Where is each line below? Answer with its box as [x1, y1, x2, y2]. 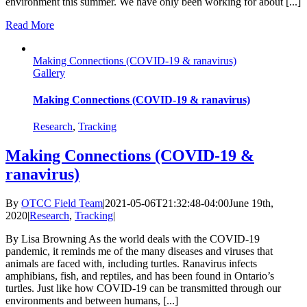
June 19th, [229, 197, 273, 210]
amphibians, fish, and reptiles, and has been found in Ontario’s [5, 270, 274, 282]
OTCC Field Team [21, 197, 103, 210]
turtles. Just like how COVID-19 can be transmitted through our [5, 282, 281, 295]
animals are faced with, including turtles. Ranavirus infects [5, 258, 257, 270]
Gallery [33, 66, 65, 79]
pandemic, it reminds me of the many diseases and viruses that [5, 245, 273, 258]
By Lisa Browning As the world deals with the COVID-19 [5, 233, 260, 245]
